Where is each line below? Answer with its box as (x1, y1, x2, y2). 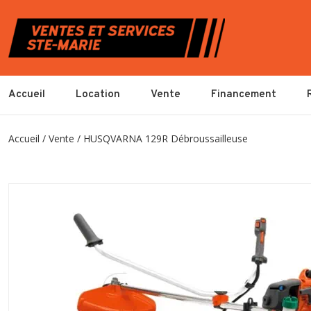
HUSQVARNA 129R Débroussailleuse (83, 132, 248, 145)
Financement (211, 88, 276, 101)
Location (76, 88, 120, 101)
